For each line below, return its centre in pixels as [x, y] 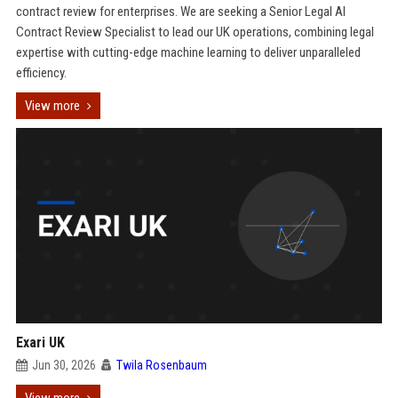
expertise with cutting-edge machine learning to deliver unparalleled [188, 52]
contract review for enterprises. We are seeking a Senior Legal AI [180, 12]
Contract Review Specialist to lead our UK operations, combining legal [195, 32]
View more [52, 106]
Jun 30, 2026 [64, 365]
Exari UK [40, 342]
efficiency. [41, 73]
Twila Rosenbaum [161, 365]
